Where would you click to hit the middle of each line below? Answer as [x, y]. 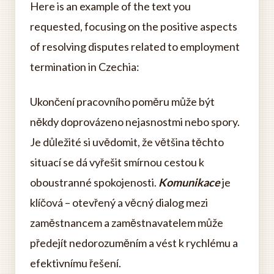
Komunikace [189, 182]
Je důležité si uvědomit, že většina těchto [127, 142]
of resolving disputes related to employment [135, 46]
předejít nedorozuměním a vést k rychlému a [134, 243]
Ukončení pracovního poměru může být [122, 102]
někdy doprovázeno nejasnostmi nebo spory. [135, 122]
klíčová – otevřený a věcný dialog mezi [119, 202]
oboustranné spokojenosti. [94, 182]
